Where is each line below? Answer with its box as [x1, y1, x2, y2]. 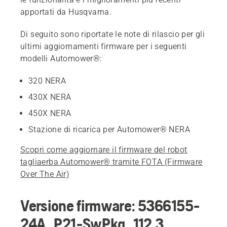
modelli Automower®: [20, 54, 102, 63]
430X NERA [28, 92, 71, 102]
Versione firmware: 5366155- [20, 196, 200, 215]
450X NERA [28, 108, 71, 118]
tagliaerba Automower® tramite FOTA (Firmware [20, 157, 203, 167]
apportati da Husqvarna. [20, 7, 112, 17]
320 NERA [28, 76, 66, 86]
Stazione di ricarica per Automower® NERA [28, 125, 190, 134]
